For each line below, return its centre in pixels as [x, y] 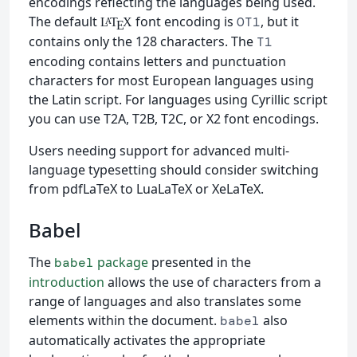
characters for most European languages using [171, 81]
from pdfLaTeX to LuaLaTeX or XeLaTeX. [146, 189]
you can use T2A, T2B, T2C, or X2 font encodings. [174, 119]
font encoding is [184, 22]
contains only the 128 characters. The [143, 42]
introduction [67, 282]
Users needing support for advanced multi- [159, 151]
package [121, 263]
